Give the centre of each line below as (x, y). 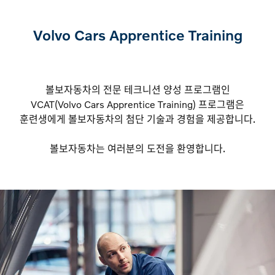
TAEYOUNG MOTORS (78, 89)
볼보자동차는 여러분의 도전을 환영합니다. (137, 148)
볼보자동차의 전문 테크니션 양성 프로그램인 (137, 89)
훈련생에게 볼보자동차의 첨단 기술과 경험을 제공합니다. (137, 119)
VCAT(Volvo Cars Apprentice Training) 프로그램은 (137, 104)
